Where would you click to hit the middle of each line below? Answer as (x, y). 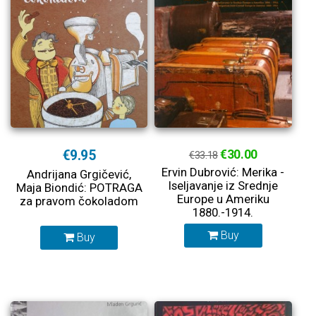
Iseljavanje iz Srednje (223, 186)
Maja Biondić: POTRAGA (79, 188)
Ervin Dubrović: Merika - (223, 172)
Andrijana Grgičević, (79, 174)
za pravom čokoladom (79, 201)
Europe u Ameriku (223, 199)
